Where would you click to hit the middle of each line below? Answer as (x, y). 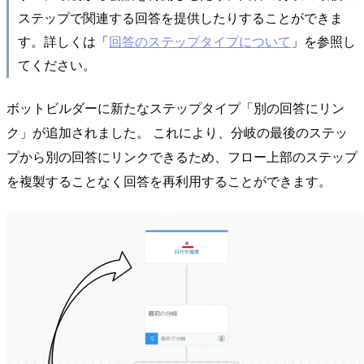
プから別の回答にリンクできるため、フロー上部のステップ (182, 156)
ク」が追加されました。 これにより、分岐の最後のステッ (177, 132)
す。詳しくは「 (63, 40)
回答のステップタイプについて (199, 40)
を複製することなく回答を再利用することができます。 (169, 180)
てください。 (56, 64)
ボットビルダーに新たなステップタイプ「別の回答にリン (175, 107)
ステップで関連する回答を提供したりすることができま (180, 17)
